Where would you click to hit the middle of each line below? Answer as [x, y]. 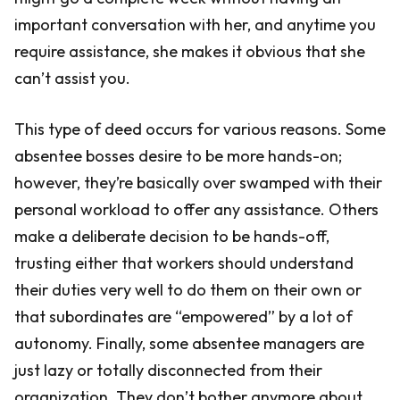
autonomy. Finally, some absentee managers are [189, 343]
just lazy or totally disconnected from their [168, 370]
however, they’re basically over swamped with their [198, 183]
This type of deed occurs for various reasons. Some [200, 129]
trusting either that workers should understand [184, 263]
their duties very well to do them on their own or [188, 290]
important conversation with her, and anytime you [195, 25]
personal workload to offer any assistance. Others [196, 209]
